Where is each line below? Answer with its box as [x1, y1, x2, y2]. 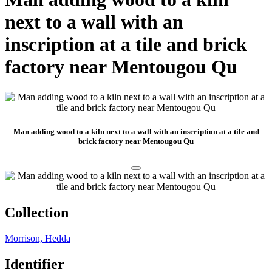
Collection [5, 205, 69, 220]
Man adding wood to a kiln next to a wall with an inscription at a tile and [13, 126, 259, 136]
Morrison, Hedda [5, 233, 70, 243]
